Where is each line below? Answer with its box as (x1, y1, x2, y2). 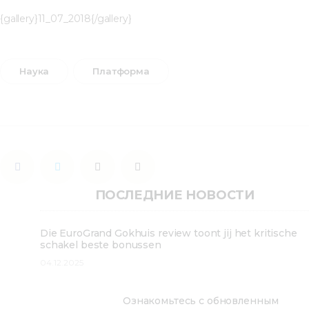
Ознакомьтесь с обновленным (123, 295, 279, 308)
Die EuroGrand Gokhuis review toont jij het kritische (40, 226, 297, 239)
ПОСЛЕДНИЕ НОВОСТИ (94, 188, 255, 203)
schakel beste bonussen (40, 238, 161, 251)
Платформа (92, 66, 150, 77)
